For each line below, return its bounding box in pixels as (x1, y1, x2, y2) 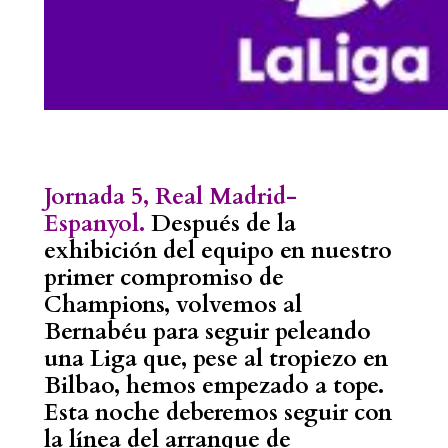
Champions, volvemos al (43, 288, 302, 320)
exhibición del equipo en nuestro (43, 234, 392, 266)
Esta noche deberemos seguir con (43, 396, 392, 428)
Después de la (150, 207, 296, 239)
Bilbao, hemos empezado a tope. (43, 369, 384, 401)
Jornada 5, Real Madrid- (43, 180, 297, 212)
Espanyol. (43, 207, 151, 239)
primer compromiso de (43, 261, 284, 293)
